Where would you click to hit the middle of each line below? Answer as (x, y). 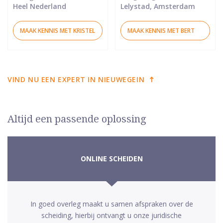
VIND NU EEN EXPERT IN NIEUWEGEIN (76, 79)
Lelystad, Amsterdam (158, 6)
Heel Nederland (40, 6)
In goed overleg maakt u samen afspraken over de (111, 204)
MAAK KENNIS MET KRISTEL (57, 30)
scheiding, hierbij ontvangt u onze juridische (111, 215)
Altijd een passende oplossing (77, 119)
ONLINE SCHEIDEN (111, 158)
